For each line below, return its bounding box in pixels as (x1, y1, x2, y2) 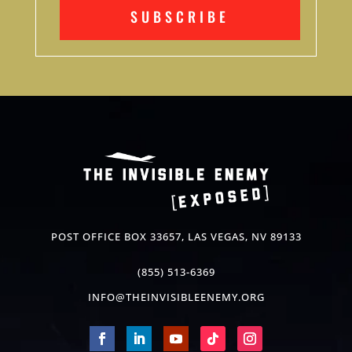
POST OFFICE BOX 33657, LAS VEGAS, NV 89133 (50, 229, 302, 244)
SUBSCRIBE (130, 5, 229, 27)
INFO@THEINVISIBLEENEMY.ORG (87, 289, 265, 304)
